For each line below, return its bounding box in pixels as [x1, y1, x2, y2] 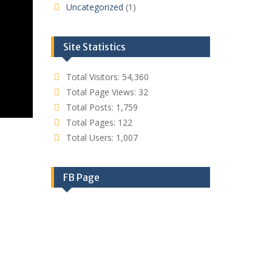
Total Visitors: [66, 71, 122, 83]
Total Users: [66, 132, 116, 143]
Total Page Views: [66, 86, 138, 98]
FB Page [63, 171, 100, 183]
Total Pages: [66, 117, 118, 128]
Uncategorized [66, 1, 123, 13]
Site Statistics [63, 41, 126, 53]
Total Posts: [66, 101, 116, 113]
